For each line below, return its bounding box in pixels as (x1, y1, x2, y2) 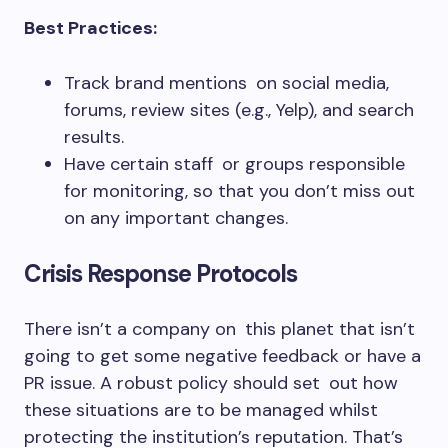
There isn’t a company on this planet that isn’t (24, 317, 415, 341)
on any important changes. (64, 206, 288, 230)
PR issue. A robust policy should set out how (24, 371, 398, 395)
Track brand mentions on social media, (64, 71, 389, 95)
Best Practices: (24, 16, 157, 40)
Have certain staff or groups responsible (64, 152, 405, 176)
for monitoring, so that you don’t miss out (64, 179, 415, 203)
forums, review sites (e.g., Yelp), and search (64, 98, 414, 122)
